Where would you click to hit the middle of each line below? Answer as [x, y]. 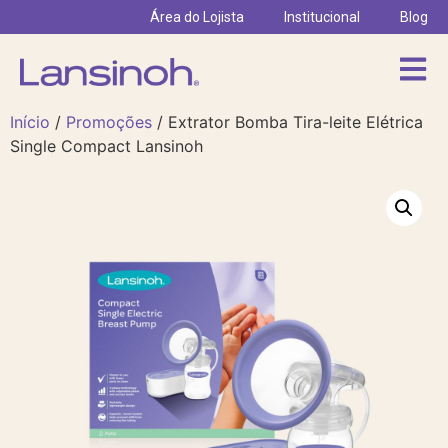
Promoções [109, 122]
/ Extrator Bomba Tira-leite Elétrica [287, 122]
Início [30, 122]
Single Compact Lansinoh [106, 146]
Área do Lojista [197, 17]
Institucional [322, 17]
